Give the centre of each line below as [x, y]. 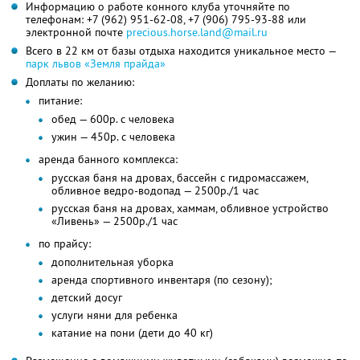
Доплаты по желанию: [80, 82]
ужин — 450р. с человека [113, 137]
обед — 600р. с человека [113, 119]
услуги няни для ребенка [115, 315]
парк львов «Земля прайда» [96, 64]
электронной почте [76, 33]
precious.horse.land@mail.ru [197, 33]
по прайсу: [65, 244]
